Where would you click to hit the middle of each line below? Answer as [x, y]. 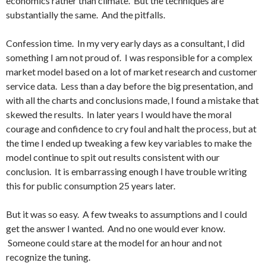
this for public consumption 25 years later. [91, 186]
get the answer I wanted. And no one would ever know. [115, 228]
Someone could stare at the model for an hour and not [114, 243]
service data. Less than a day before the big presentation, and [129, 86]
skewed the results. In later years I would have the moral [119, 114]
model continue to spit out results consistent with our [113, 157]
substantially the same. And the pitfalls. [85, 15]
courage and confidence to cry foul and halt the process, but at [131, 129]
